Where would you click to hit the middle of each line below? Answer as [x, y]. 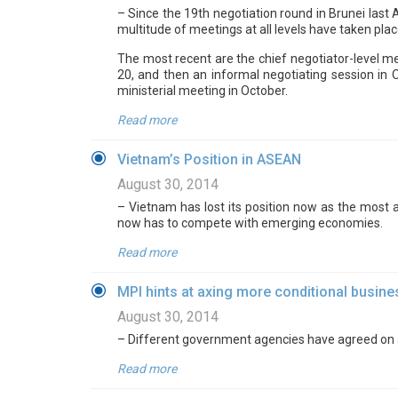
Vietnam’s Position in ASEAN [209, 159]
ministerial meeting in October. [203, 91]
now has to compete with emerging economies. [250, 223]
